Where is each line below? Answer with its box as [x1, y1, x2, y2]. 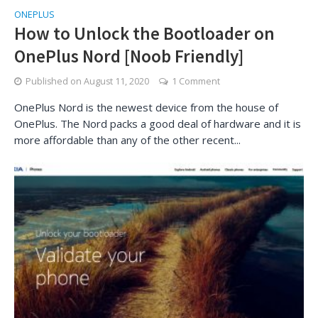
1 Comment [172, 75, 220, 87]
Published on [26, 75, 84, 87]
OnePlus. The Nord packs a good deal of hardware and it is [14, 116, 301, 131]
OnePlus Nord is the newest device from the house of [14, 100, 278, 114]
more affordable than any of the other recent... [14, 133, 241, 147]
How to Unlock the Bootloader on [14, 22, 275, 45]
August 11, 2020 [84, 75, 149, 87]
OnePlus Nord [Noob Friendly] [14, 45, 243, 67]
